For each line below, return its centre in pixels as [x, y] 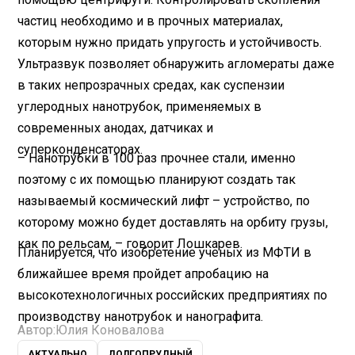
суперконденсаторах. [80, 149]
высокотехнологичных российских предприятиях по [173, 295]
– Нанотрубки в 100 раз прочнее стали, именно [157, 158]
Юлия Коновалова [110, 330]
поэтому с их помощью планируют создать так [157, 179]
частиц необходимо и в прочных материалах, [151, 21]
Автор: [37, 330]
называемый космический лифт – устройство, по [164, 200]
